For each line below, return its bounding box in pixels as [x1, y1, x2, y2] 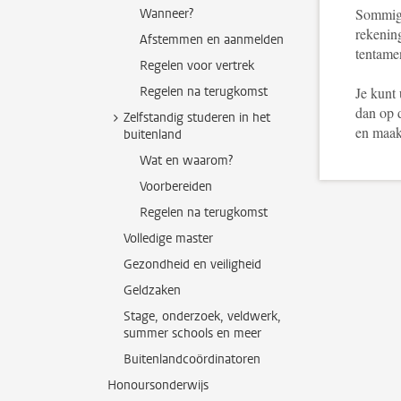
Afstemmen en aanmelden [140, 31, 284, 48]
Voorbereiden [140, 178, 212, 195]
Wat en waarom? [140, 152, 233, 169]
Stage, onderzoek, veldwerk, [124, 308, 281, 325]
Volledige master [124, 230, 213, 247]
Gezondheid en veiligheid [124, 256, 261, 273]
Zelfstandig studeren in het [124, 109, 270, 126]
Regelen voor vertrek [140, 57, 254, 74]
